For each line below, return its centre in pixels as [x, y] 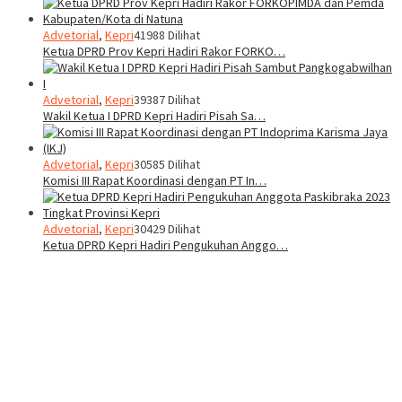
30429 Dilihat [167, 228]
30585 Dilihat [167, 164]
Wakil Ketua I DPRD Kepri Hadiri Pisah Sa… [154, 115]
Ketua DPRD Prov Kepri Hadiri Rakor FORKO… [164, 51]
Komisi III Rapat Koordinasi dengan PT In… [155, 180]
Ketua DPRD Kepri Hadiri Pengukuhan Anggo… [166, 245]
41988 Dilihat [167, 35]
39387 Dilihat [167, 99]
